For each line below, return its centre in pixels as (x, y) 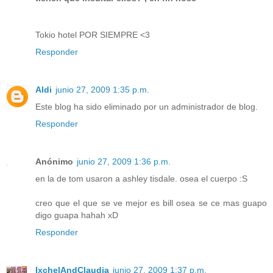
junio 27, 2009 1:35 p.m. (102, 89)
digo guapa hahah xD (77, 215)
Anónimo (54, 161)
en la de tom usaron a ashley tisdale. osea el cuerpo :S (141, 178)
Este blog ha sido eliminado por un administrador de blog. (147, 106)
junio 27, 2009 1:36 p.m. (124, 161)
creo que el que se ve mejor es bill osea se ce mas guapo (151, 203)
